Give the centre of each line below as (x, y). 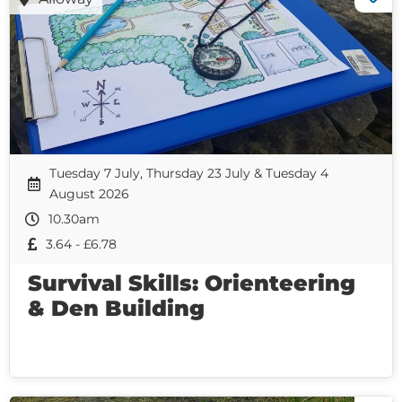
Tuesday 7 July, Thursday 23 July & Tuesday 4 (189, 173)
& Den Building (116, 308)
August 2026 (89, 193)
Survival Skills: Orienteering (192, 283)
